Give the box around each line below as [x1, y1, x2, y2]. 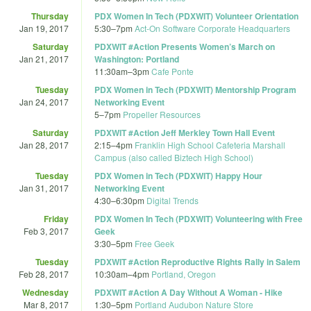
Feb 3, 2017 [24, 224, 69, 237]
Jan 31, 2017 [19, 181, 69, 194]
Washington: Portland [94, 52, 179, 65]
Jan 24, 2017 [19, 95, 69, 108]
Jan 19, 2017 [19, 22, 69, 34]
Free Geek [135, 237, 174, 249]
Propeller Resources [123, 108, 201, 120]
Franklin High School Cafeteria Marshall [135, 138, 285, 151]
